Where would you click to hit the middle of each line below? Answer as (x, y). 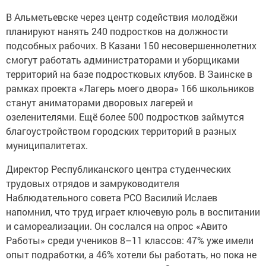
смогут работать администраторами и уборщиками (123, 60)
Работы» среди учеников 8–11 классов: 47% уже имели (130, 240)
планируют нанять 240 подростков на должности (117, 31)
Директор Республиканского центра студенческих (118, 169)
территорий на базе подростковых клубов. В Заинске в (129, 74)
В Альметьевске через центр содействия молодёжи (122, 17)
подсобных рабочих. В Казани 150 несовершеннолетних (131, 46)
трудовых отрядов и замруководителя (93, 183)
